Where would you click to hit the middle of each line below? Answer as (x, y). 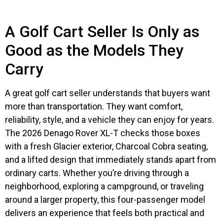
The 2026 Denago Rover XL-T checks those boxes (103, 133)
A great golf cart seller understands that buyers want (108, 93)
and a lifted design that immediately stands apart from (110, 159)
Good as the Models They (94, 50)
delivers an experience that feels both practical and (105, 213)
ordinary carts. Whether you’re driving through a (97, 173)
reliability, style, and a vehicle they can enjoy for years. (110, 119)
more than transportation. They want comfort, (94, 106)
